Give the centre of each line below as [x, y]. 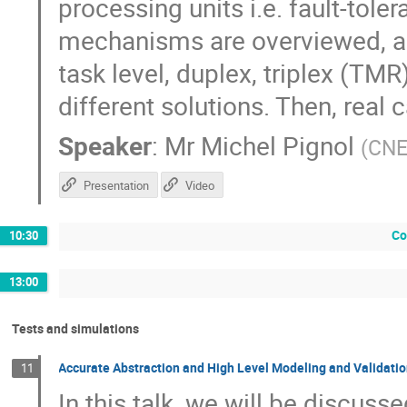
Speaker [105, 146]
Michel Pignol [278, 146]
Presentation [116, 185]
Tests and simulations [75, 328]
